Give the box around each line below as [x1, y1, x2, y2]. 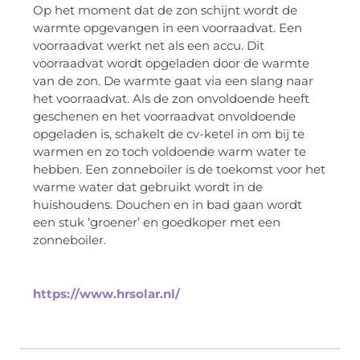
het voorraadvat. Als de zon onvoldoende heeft [33, 90, 309, 106]
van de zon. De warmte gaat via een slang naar [33, 72, 313, 88]
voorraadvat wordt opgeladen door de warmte [33, 55, 309, 71]
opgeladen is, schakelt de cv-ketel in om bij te [33, 125, 305, 141]
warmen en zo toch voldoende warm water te [33, 143, 306, 159]
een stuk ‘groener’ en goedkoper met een [33, 214, 280, 230]
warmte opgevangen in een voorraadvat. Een [33, 19, 302, 35]
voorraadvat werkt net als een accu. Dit [33, 37, 264, 53]
